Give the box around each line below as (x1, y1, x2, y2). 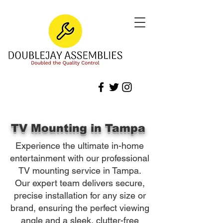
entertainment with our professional (10, 153, 149, 163)
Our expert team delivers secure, (14, 178, 145, 188)
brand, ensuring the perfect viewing (10, 203, 149, 213)
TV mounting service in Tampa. (18, 165, 141, 176)
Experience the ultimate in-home (15, 140, 144, 151)
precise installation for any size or (13, 190, 146, 201)
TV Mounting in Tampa (11, 122, 149, 134)
